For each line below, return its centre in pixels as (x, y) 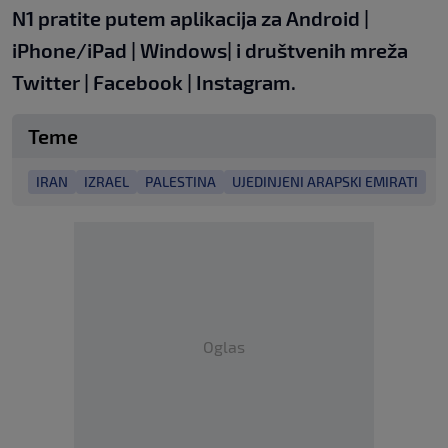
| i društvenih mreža (317, 50)
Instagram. (246, 82)
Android (323, 18)
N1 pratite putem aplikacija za (149, 18)
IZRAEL (106, 182)
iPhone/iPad (69, 50)
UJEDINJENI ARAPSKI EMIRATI (325, 182)
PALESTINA (180, 182)
